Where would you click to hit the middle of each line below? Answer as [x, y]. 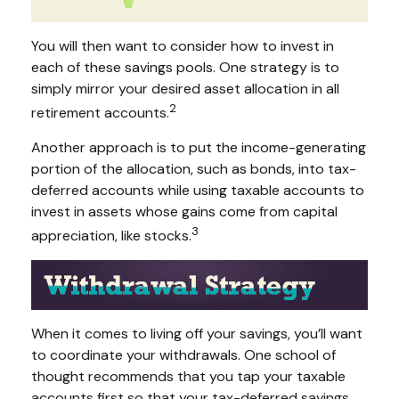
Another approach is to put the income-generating [199, 147]
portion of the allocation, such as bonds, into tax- [194, 168]
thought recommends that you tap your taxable [188, 376]
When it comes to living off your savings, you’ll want [197, 333]
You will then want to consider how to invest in [183, 45]
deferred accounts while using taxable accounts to [198, 190]
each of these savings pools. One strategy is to [185, 67]
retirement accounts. [100, 112]
